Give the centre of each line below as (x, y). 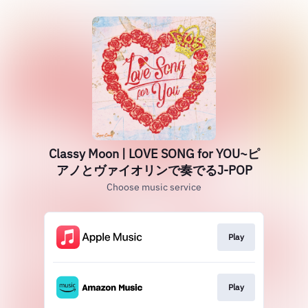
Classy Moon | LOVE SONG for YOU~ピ (154, 154)
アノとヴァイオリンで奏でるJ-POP (154, 170)
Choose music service (154, 187)
